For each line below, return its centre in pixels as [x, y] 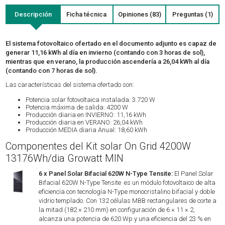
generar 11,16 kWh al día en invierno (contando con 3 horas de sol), [105, 52]
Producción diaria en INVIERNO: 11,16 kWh [86, 115]
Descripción [33, 14]
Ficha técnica [87, 14]
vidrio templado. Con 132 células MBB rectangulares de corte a [128, 201]
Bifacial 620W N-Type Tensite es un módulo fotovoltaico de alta [127, 183]
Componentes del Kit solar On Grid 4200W [98, 146]
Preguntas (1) [192, 14]
